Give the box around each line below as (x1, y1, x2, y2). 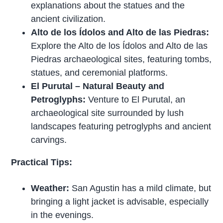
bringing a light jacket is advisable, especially (31, 196, 209, 207)
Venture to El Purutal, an (88, 94, 186, 105)
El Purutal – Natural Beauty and (31, 81, 165, 91)
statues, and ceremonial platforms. (31, 67, 168, 78)
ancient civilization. (31, 13, 106, 24)
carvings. (31, 134, 67, 145)
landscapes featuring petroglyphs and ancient (31, 121, 212, 131)
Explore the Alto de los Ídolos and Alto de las (31, 40, 208, 51)
